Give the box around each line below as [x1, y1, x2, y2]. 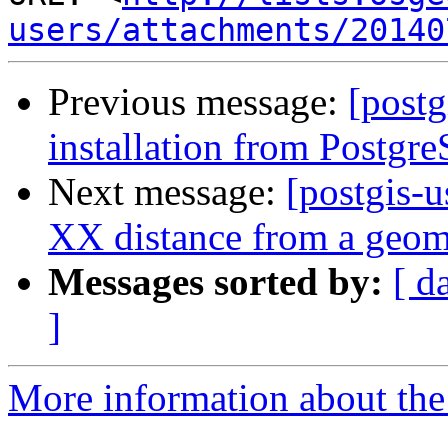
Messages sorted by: [48, 260, 383, 304]
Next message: [48, 170, 286, 214]
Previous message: [48, 80, 348, 124]
